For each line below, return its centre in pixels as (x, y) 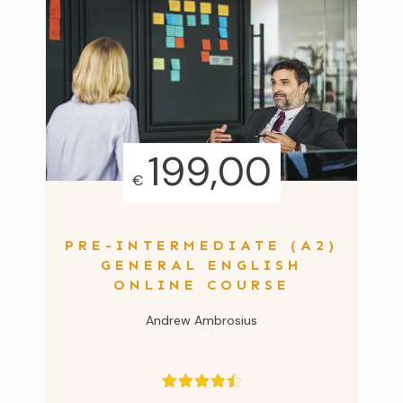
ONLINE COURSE (201, 284)
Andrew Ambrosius (201, 320)
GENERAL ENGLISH (201, 264)
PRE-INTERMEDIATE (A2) (201, 245)
